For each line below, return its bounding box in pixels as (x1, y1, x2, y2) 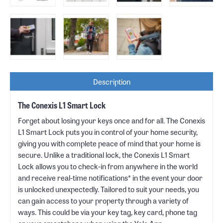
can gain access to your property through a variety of (18, 194, 189, 206)
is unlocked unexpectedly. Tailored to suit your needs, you (18, 183, 199, 195)
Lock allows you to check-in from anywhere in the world (18, 160, 198, 172)
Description (93, 75, 130, 87)
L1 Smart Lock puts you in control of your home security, (18, 125, 198, 137)
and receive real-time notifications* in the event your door (18, 171, 203, 183)
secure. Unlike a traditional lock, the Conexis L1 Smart (18, 148, 190, 160)
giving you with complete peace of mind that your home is (18, 137, 201, 149)
